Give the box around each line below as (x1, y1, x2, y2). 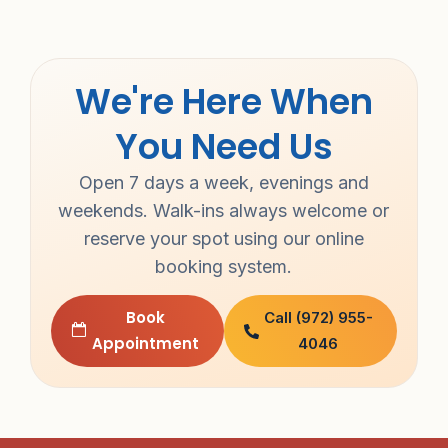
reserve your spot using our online (83, 227, 364, 249)
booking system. (155, 255, 293, 277)
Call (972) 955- (263, 308, 373, 328)
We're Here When (74, 76, 373, 126)
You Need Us (114, 121, 333, 171)
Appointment (91, 333, 199, 355)
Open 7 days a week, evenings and (78, 171, 369, 193)
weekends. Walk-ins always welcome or (58, 199, 390, 221)
